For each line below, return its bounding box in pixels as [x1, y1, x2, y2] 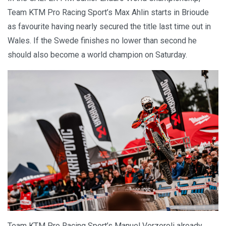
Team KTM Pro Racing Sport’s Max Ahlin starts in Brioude [8, 8, 209, 18]
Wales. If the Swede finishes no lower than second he [8, 36, 197, 46]
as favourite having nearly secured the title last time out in [8, 22, 211, 32]
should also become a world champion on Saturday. [8, 50, 187, 60]
